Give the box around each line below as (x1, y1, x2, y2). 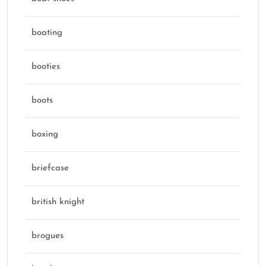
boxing (31, 130, 58, 140)
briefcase (31, 164, 69, 173)
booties (31, 62, 60, 72)
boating (31, 28, 62, 38)
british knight (31, 198, 84, 207)
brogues (31, 232, 64, 241)
